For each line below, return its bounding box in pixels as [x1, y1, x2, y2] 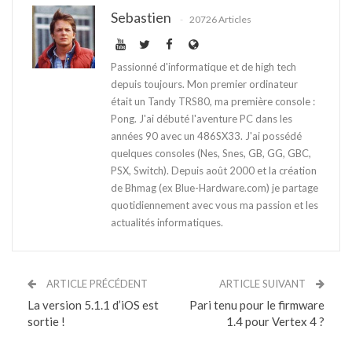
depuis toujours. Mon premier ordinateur [111, 78, 298, 91]
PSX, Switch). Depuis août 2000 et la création [111, 164, 317, 178]
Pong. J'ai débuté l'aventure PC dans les [111, 112, 292, 126]
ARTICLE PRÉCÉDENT [44, 277, 148, 291]
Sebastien [111, 9, 171, 27]
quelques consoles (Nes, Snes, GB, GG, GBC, [111, 147, 311, 160]
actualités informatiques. [111, 216, 223, 229]
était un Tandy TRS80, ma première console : [111, 95, 315, 108]
